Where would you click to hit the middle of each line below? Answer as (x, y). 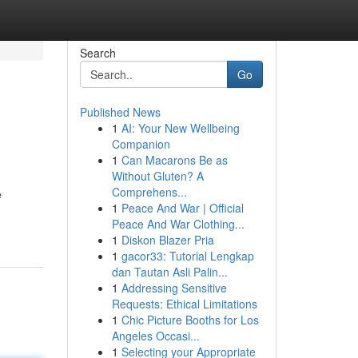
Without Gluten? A (157, 176)
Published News (120, 112)
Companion (141, 144)
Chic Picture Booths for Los (190, 320)
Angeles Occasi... (155, 336)
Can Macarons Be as (174, 160)
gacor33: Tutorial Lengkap (187, 256)
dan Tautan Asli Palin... (169, 272)
